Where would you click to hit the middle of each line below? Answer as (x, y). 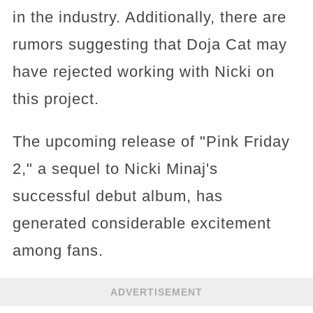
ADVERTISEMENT (156, 292)
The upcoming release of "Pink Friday (151, 141)
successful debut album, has (117, 196)
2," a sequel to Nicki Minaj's (115, 169)
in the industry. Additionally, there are (149, 17)
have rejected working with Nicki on (143, 72)
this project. (56, 99)
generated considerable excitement (141, 223)
